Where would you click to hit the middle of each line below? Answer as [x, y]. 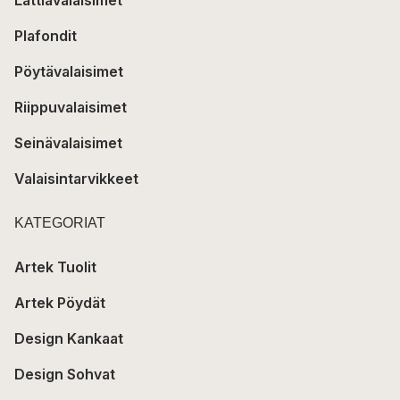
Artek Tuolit [55, 267]
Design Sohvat [65, 374]
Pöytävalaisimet [69, 71]
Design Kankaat [69, 338]
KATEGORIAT [60, 222]
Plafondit [46, 35]
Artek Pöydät [60, 302]
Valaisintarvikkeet [76, 178]
